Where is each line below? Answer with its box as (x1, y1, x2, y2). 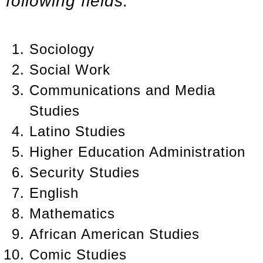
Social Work (29, 62, 110, 78)
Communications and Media (29, 82, 215, 99)
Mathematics (29, 205, 115, 222)
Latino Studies (29, 123, 126, 140)
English (29, 185, 79, 201)
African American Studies (29, 226, 200, 242)
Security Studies (29, 164, 140, 181)
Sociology (29, 41, 95, 58)
